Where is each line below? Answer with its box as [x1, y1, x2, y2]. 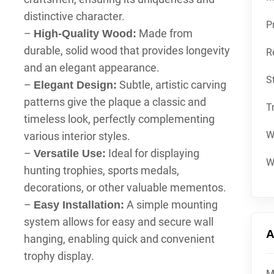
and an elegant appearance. [23, 61, 160, 74]
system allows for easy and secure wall [23, 215, 213, 228]
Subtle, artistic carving [116, 78, 226, 91]
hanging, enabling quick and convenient [23, 232, 215, 245]
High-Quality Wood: [33, 28, 136, 40]
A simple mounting [124, 198, 218, 211]
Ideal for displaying [105, 147, 199, 160]
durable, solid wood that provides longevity [23, 44, 230, 57]
